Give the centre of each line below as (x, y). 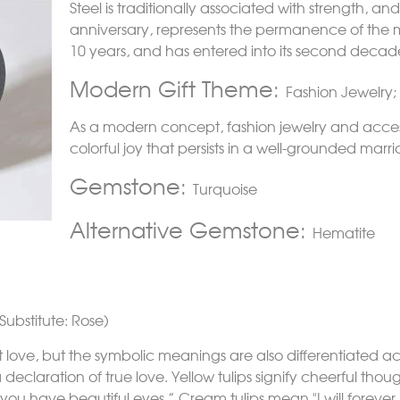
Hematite (344, 232)
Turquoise (225, 188)
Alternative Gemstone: (188, 229)
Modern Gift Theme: (178, 88)
